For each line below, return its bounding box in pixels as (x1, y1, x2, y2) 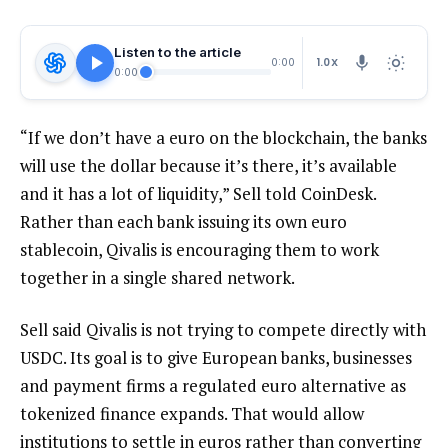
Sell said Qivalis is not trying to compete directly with (20, 318, 426, 342)
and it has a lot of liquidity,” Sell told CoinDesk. (20, 182, 376, 206)
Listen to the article (114, 44, 241, 61)
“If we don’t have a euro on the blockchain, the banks (20, 126, 427, 150)
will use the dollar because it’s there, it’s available (20, 154, 397, 178)
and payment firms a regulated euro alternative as (20, 374, 406, 398)
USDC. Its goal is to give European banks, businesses (20, 346, 412, 370)
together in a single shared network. (20, 266, 295, 290)
